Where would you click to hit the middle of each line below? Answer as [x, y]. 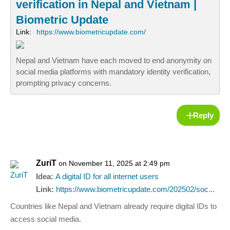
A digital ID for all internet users [107, 177]
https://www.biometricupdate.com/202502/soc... [135, 189]
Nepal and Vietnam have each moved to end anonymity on [114, 61]
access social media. [46, 219]
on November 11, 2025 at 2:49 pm [114, 164]
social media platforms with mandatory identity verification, [113, 72]
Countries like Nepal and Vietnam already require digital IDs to [113, 206]
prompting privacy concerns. [64, 83]
